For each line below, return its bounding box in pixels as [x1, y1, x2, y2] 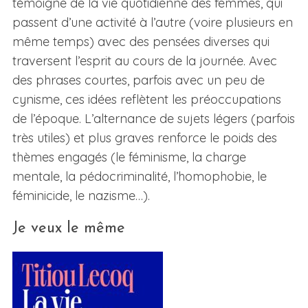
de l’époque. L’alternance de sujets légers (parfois [12, 111, 295, 127]
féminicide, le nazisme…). [12, 188, 150, 204]
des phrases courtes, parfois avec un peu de [12, 72, 265, 89]
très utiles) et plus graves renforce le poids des [12, 130, 277, 146]
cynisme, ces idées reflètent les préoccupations [12, 91, 281, 108]
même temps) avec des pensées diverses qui [12, 34, 269, 50]
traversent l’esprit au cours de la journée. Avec [12, 53, 277, 69]
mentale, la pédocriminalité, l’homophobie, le [12, 168, 267, 185]
